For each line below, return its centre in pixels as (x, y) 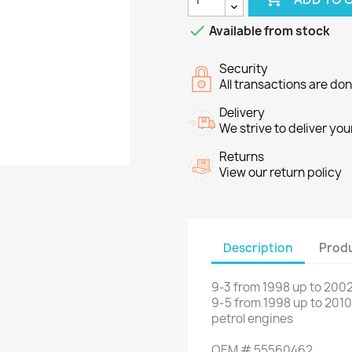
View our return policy (280, 173)
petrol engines (252, 319)
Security (244, 69)
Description (258, 247)
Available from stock (268, 31)
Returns (242, 157)
